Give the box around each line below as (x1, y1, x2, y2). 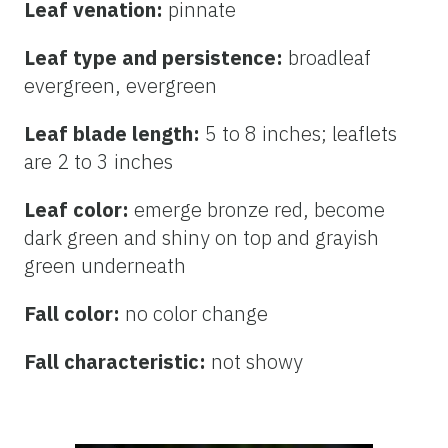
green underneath (24, 251, 186, 279)
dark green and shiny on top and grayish (24, 223, 379, 251)
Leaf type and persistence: (24, 43, 288, 71)
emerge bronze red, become (134, 195, 385, 223)
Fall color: (24, 299, 125, 327)
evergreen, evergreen (24, 71, 217, 99)
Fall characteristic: (24, 347, 211, 375)
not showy (211, 347, 303, 375)
